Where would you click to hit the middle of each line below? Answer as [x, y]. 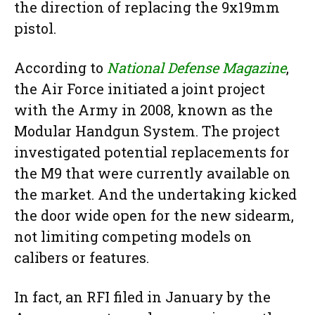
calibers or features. [82, 258]
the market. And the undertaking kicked [155, 194]
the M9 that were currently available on [152, 173]
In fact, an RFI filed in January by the [142, 297]
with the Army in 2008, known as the [143, 110]
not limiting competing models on [133, 237]
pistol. [35, 28]
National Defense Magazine [197, 68]
